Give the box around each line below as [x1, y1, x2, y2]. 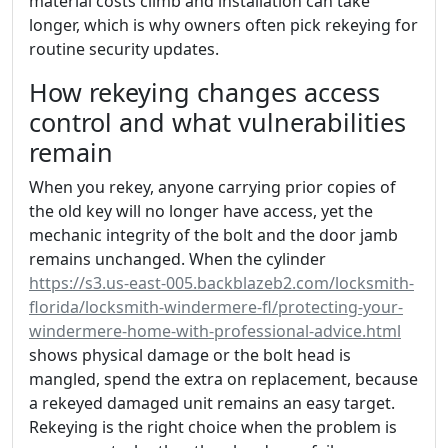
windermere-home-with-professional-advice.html [29, 319, 401, 342]
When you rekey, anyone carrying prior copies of [29, 175, 396, 198]
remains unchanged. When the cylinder [29, 247, 326, 270]
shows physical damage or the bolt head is [29, 343, 351, 366]
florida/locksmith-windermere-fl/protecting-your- [29, 295, 403, 318]
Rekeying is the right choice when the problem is [29, 415, 397, 438]
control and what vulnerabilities [29, 104, 406, 139]
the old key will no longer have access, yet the [29, 199, 373, 222]
